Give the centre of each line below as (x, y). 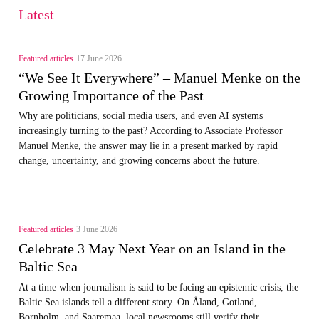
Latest (36, 14)
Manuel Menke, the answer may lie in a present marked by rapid (148, 146)
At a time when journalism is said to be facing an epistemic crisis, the (158, 287)
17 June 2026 (99, 58)
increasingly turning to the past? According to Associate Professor (150, 131)
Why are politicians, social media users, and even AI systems (140, 116)
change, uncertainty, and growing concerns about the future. (139, 161)
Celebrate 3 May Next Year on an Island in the (152, 249)
